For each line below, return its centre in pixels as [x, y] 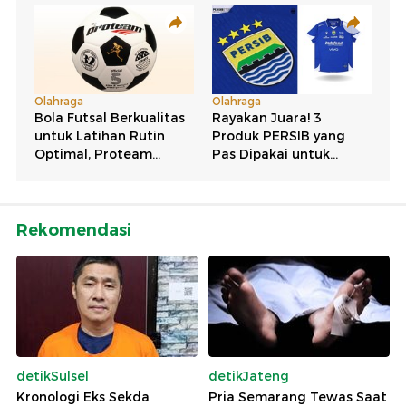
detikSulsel [53, 377]
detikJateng [249, 377]
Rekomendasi [74, 230]
